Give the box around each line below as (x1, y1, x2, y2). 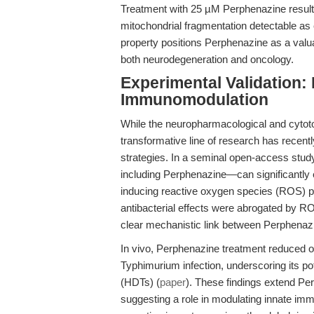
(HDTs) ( (121, 276, 160, 288)
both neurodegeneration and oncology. (121, 53, 294, 65)
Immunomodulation (121, 91, 268, 109)
